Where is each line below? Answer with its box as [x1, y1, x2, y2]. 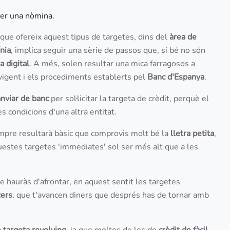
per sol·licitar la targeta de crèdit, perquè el [49, 93, 209, 104]
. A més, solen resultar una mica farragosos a [29, 58, 195, 69]
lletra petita [170, 128, 214, 139]
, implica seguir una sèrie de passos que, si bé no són [11, 45, 205, 56]
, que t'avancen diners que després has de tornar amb [12, 189, 209, 201]
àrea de [169, 31, 197, 43]
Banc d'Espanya [147, 71, 204, 83]
